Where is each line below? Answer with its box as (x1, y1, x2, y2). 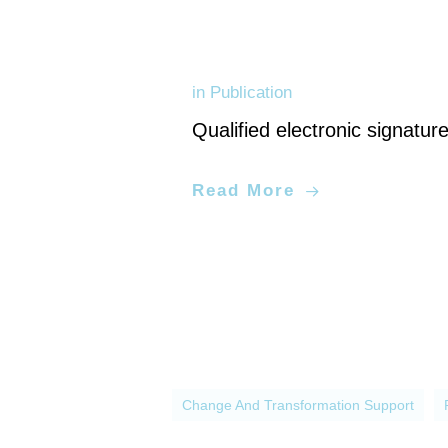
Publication (210, 83, 293, 103)
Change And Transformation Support (182, 396, 414, 413)
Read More (192, 181, 303, 201)
